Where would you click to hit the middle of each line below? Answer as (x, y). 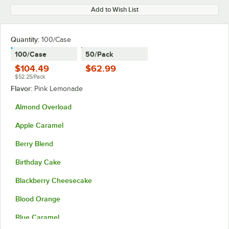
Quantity (24, 39)
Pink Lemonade (59, 89)
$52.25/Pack (30, 77)
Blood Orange (38, 199)
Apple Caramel (39, 125)
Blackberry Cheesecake (54, 180)
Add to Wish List (114, 9)
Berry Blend (34, 144)
